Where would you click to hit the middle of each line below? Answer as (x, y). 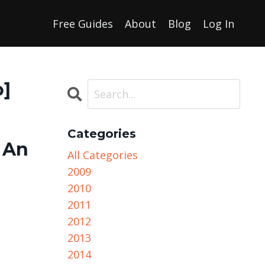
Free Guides (83, 23)
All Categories (102, 155)
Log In (219, 23)
